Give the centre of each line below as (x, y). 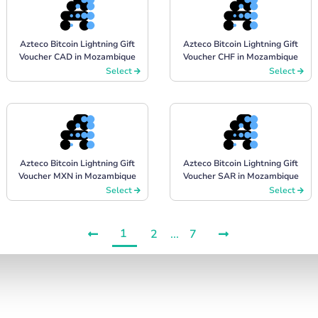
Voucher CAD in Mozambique (77, 56)
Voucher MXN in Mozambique (77, 176)
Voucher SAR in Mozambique (241, 176)
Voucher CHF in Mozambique (241, 56)
